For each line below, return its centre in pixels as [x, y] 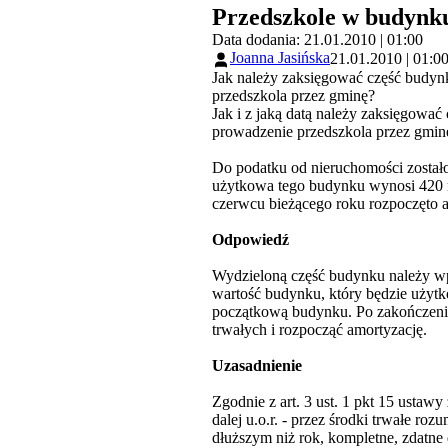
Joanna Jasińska [280, 58]
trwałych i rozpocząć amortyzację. [319, 329]
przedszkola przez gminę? [293, 95]
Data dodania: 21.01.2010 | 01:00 [317, 40]
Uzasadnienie [257, 365]
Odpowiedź [250, 239]
